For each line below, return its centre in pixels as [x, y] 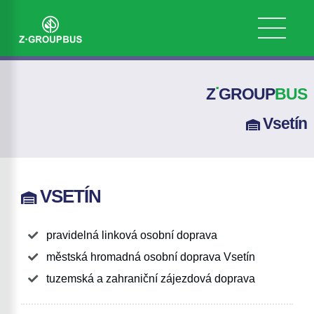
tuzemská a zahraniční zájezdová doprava [151, 279]
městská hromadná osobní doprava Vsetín [151, 257]
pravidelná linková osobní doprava [132, 235]
